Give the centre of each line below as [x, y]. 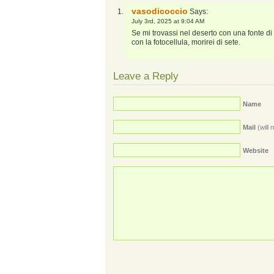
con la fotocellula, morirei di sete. [186, 42]
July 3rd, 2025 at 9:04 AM [168, 21]
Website [256, 150]
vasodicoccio [160, 11]
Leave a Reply [146, 76]
